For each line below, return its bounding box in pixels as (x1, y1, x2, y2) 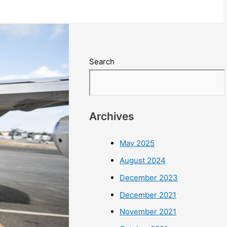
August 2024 (120, 156, 166, 166)
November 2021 (120, 207, 177, 217)
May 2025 (120, 138, 155, 148)
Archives (89, 110, 135, 123)
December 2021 (120, 190, 177, 200)
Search (89, 57, 115, 67)
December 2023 (120, 172, 178, 182)
